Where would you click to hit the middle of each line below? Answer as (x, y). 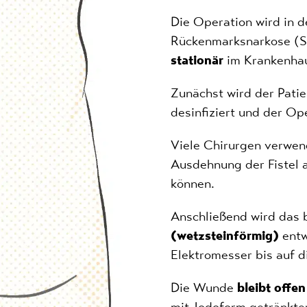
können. (193, 183)
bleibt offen (271, 287)
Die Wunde (204, 287)
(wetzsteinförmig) (225, 235)
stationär (197, 60)
